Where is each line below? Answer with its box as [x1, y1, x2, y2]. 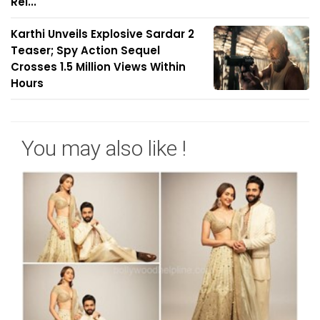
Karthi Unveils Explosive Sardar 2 [11, 26, 194, 41]
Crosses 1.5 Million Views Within [11, 59, 186, 74]
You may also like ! [21, 136, 186, 161]
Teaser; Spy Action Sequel [11, 43, 160, 58]
